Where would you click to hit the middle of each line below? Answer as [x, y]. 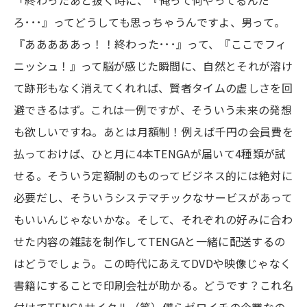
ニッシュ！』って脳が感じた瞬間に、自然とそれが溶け [153, 65]
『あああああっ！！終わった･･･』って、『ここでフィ [150, 44]
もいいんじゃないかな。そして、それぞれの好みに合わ [153, 219]
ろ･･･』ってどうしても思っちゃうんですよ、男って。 [150, 22]
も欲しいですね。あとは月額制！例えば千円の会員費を [154, 131]
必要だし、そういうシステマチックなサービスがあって [153, 197]
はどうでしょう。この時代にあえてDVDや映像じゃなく [153, 263]
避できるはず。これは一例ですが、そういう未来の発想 [153, 109]
